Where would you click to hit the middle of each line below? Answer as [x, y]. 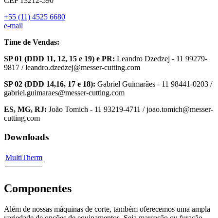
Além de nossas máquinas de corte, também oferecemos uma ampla [107, 209]
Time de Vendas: [32, 42]
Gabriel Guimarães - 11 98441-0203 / [154, 84]
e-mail [13, 26]
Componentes [38, 188]
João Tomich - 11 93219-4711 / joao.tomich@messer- [131, 109]
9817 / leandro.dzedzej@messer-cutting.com [72, 68]
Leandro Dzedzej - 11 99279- [161, 59]
